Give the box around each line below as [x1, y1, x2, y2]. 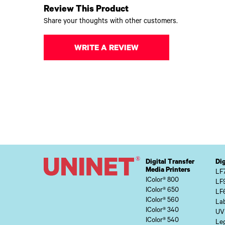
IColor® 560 [146, 197, 179, 205]
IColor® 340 [146, 207, 179, 215]
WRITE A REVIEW [74, 44, 139, 54]
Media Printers [146, 167, 190, 175]
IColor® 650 [146, 187, 179, 195]
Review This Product [44, 5, 129, 16]
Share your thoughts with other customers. [44, 18, 178, 27]
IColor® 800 [146, 177, 179, 185]
